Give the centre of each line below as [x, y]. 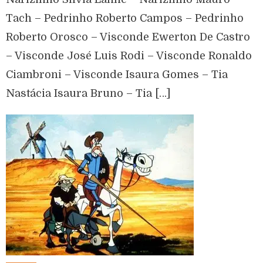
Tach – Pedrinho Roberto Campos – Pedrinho [125, 18]
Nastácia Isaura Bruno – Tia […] [89, 94]
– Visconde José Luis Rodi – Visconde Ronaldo [129, 56]
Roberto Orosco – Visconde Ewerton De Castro [128, 37]
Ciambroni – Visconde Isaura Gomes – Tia [117, 75]
